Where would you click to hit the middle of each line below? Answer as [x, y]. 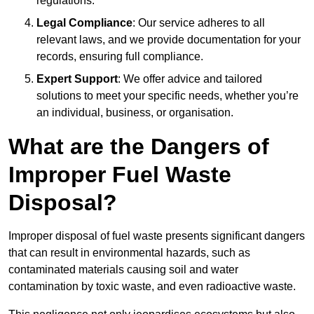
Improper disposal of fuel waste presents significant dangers [157, 236]
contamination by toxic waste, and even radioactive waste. [152, 287]
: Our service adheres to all [199, 23]
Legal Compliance [84, 23]
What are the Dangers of [139, 147]
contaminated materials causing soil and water [123, 270]
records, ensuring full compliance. [120, 57]
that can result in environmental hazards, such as [129, 253]
